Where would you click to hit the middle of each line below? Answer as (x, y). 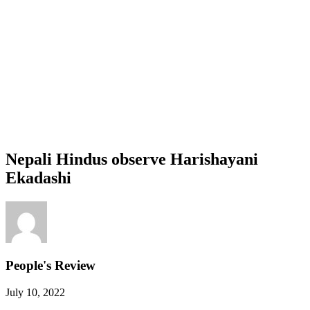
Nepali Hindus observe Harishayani (132, 159)
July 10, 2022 (35, 293)
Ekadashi (38, 177)
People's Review (51, 266)
